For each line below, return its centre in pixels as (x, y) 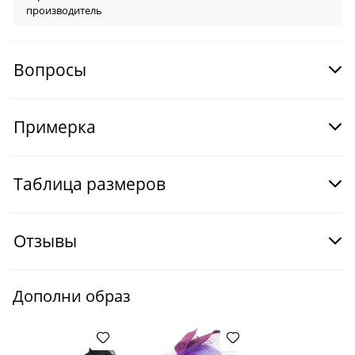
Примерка (55, 127)
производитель (65, 10)
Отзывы (45, 241)
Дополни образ (72, 296)
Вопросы (50, 70)
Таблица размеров (90, 184)
